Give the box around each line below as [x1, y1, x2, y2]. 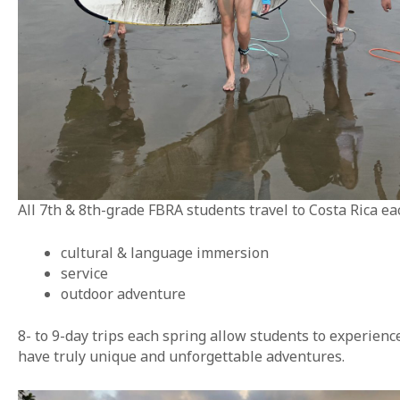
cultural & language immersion [61, 243, 269, 263]
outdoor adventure [61, 284, 186, 304]
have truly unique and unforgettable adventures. [18, 346, 345, 367]
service [61, 263, 108, 284]
